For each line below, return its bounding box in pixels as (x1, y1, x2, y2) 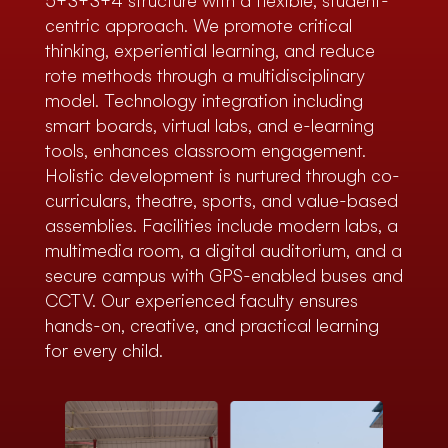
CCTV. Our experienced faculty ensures (44, 290, 358, 312)
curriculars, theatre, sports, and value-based (44, 190, 398, 212)
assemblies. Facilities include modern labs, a (44, 215, 398, 237)
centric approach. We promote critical (44, 15, 352, 37)
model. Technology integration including (44, 90, 363, 112)
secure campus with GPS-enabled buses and (44, 265, 403, 287)
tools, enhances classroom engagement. (44, 140, 366, 162)
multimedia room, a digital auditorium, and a (44, 240, 402, 262)
